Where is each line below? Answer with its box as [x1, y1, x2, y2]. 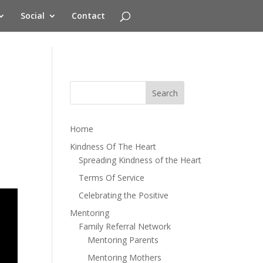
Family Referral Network [79, 221, 171, 232]
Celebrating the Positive [79, 190, 169, 201]
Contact [71, 10, 105, 21]
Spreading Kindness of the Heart [79, 154, 202, 166]
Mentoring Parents [87, 234, 159, 245]
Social [20, 10, 45, 21]
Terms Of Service [79, 172, 145, 183]
